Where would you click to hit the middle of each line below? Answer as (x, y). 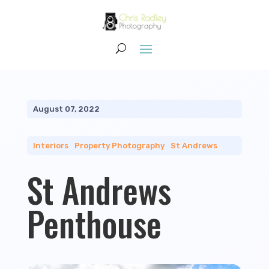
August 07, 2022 (66, 109)
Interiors (50, 146)
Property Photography (119, 146)
